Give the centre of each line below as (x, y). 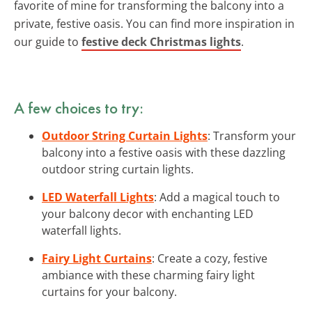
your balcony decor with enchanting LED (148, 213)
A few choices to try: (79, 108)
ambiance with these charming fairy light (148, 275)
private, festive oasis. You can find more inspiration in (154, 23)
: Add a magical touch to (217, 197)
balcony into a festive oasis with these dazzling (164, 152)
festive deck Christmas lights (161, 41)
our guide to (48, 41)
